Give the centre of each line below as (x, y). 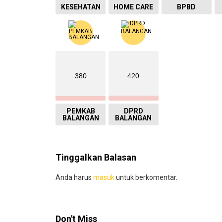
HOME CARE (134, 7)
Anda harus (74, 177)
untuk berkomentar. (146, 177)
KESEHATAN (81, 7)
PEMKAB (81, 111)
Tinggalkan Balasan (96, 157)
